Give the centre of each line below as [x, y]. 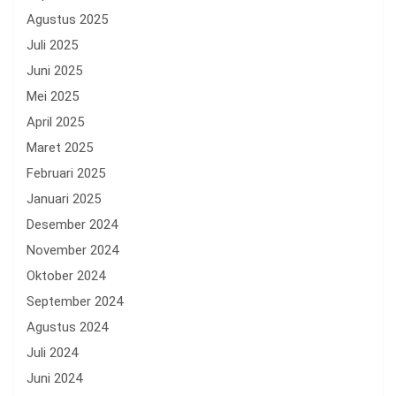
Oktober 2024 [66, 275]
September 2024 [75, 301]
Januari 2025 [64, 198]
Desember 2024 [72, 224]
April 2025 [55, 122]
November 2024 [72, 250]
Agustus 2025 [67, 19]
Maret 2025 [60, 147]
